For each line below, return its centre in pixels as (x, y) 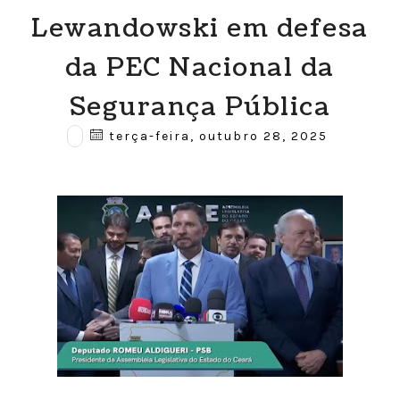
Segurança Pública (200, 107)
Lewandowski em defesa (200, 29)
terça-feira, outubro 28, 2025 (217, 136)
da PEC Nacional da (200, 68)
